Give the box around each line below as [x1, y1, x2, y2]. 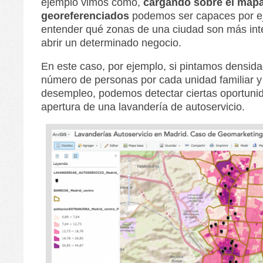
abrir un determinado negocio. [41, 37, 181, 49]
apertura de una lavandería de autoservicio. [41, 101, 245, 113]
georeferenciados [41, 10, 132, 22]
